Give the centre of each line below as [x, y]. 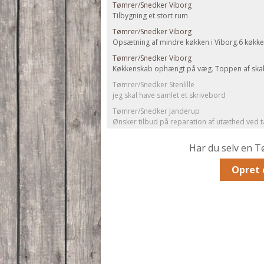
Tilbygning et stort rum [150, 16]
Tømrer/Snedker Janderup [156, 111]
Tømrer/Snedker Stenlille [154, 85]
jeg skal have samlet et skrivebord [169, 95]
